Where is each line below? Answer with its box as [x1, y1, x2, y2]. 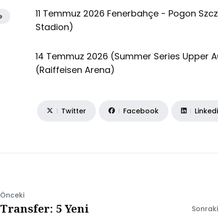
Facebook [123, 106, 159, 116]
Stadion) [36, 20, 74, 33]
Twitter [61, 106, 87, 116]
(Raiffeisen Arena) [36, 63, 115, 76]
